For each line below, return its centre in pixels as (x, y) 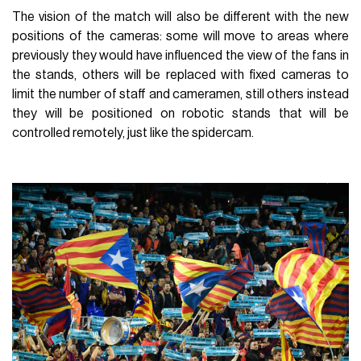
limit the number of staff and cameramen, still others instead (180, 95)
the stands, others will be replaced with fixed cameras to (180, 75)
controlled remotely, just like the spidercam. (133, 133)
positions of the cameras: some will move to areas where (180, 37)
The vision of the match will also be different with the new (180, 17)
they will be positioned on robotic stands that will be (180, 114)
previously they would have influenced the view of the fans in (180, 56)
